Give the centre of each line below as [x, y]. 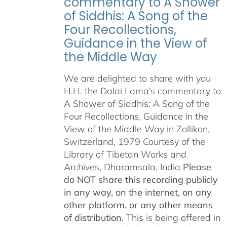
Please [197, 167]
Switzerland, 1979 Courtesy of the [134, 142]
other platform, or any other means [138, 205]
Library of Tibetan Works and [125, 155]
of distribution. [93, 218]
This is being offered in [172, 218]
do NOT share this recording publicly [141, 180]
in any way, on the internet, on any [138, 193]
